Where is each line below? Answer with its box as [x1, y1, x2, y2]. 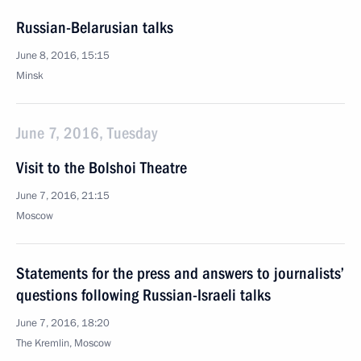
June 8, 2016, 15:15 [16, 48, 110, 63]
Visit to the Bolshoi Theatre [16, 158, 187, 177]
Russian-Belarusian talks [16, 18, 173, 37]
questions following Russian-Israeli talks [16, 285, 271, 305]
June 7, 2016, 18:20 [16, 316, 110, 330]
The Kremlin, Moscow [16, 336, 111, 351]
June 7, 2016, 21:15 [16, 189, 110, 203]
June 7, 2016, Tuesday [16, 123, 157, 143]
